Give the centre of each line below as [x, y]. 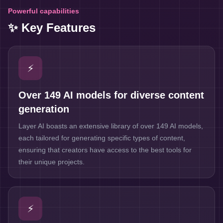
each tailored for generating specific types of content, [102, 138]
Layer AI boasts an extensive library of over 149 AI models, [111, 126]
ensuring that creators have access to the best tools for [105, 150]
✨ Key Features [52, 28]
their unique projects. [52, 162]
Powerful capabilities [44, 11]
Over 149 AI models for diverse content [111, 95]
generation [44, 109]
